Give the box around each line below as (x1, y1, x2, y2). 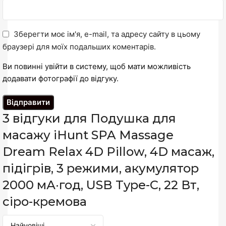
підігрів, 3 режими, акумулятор (3, 160, 199, 176)
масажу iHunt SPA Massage (3, 127, 174, 142)
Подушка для (90, 110, 176, 126)
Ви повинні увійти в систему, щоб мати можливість (3, 61, 191, 71)
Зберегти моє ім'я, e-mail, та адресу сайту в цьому (14, 29, 200, 39)
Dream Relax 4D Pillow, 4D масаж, (3, 144, 214, 159)
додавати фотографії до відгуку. (3, 73, 119, 83)
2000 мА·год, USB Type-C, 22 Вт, (3, 177, 199, 192)
